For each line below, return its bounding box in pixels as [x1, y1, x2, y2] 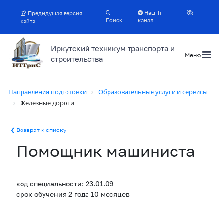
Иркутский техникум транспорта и [50, 44, 175, 53]
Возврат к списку [16, 126, 66, 133]
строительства [50, 54, 103, 63]
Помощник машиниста [16, 141, 195, 160]
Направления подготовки [8, 88, 87, 96]
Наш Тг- [142, 10, 164, 16]
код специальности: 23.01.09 [16, 180, 113, 188]
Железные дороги [20, 98, 74, 107]
